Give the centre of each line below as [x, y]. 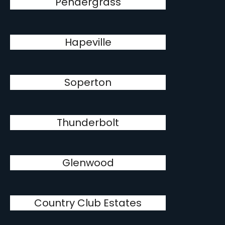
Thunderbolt [88, 123]
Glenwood [88, 163]
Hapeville [88, 42]
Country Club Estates [88, 203]
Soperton [88, 82]
